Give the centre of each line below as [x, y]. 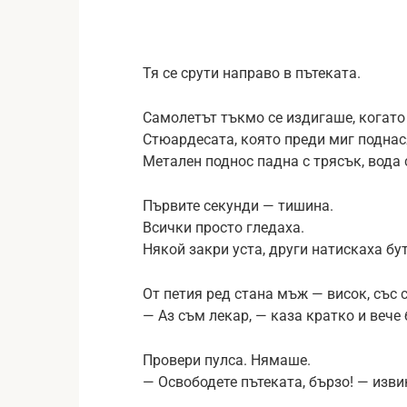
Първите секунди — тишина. [238, 205]
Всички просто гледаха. [223, 227]
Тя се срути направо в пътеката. [252, 73]
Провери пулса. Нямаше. [227, 360]
